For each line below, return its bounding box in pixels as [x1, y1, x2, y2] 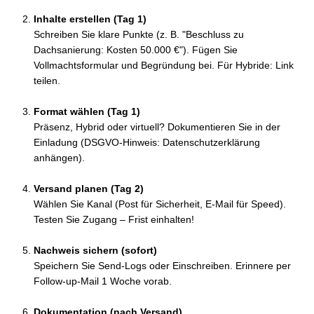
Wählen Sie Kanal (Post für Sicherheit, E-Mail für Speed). [34, 198, 286, 210]
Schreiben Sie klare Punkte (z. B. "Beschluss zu [34, 29, 244, 41]
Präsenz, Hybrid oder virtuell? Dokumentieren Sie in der [34, 121, 280, 133]
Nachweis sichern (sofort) [34, 245, 157, 257]
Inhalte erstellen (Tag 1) [34, 13, 146, 25]
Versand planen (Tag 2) [34, 183, 144, 195]
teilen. [34, 75, 60, 87]
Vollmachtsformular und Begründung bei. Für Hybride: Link [34, 60, 294, 71]
